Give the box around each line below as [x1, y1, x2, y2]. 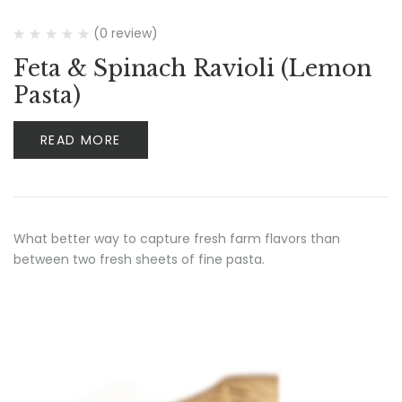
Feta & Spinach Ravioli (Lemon [13, 55, 371, 83]
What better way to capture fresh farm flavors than [13, 230, 340, 248]
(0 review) [93, 24, 158, 42]
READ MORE [40, 131, 121, 149]
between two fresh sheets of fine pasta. [13, 250, 265, 268]
